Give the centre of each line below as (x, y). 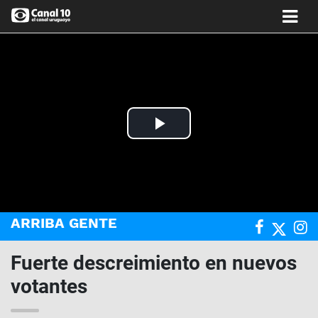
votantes (49, 286)
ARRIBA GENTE (64, 223)
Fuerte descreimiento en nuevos (154, 263)
